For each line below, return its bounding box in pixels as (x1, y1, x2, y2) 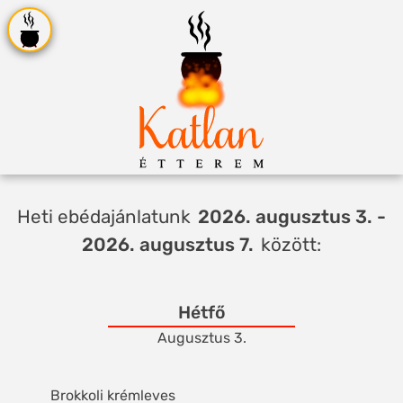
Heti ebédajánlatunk (17, 205, 196, 228)
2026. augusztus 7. (82, 233, 255, 255)
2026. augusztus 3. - (197, 205, 386, 228)
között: (255, 233, 321, 255)
